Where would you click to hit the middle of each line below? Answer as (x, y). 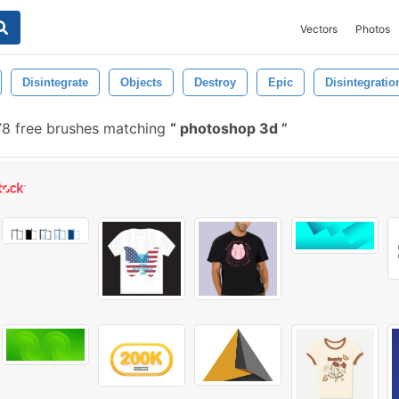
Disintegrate (55, 82)
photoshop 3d (229, 128)
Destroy (215, 82)
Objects (141, 82)
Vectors (319, 29)
